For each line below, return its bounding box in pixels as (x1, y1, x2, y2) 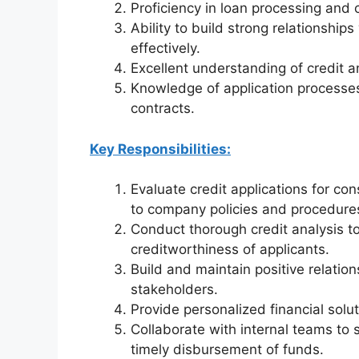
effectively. (131, 40, 200, 57)
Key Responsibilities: (90, 140, 231, 157)
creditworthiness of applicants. (131, 241, 329, 258)
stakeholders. (131, 281, 218, 298)
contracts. (131, 100, 195, 117)
